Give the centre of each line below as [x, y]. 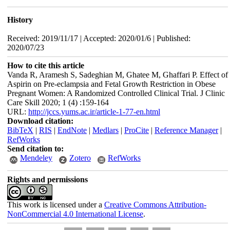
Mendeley [36, 158]
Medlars [105, 130]
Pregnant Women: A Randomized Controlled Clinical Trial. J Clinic [116, 93]
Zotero [80, 158]
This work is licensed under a [55, 205]
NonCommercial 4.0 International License [75, 214]
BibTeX [20, 130]
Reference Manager [186, 130]
